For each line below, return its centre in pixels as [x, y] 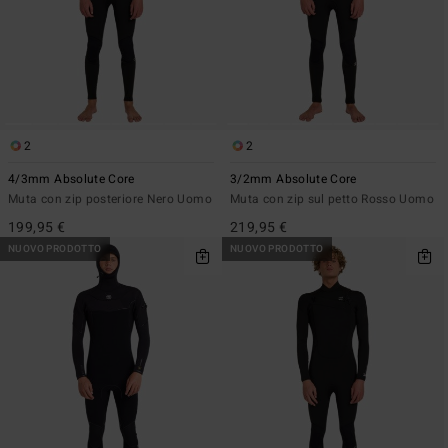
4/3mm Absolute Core [71, 178]
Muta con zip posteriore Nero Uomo [110, 198]
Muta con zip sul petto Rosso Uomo [332, 198]
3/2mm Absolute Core [293, 178]
